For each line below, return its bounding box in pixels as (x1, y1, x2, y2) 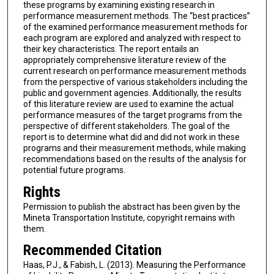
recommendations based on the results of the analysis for (23, 154, 246, 165)
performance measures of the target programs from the (23, 110, 242, 120)
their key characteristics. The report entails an (23, 44, 199, 54)
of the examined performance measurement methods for (23, 22, 248, 32)
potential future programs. (23, 165, 125, 176)
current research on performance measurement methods (23, 66, 246, 76)
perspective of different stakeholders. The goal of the (23, 121, 230, 131)
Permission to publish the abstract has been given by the (23, 201, 240, 212)
